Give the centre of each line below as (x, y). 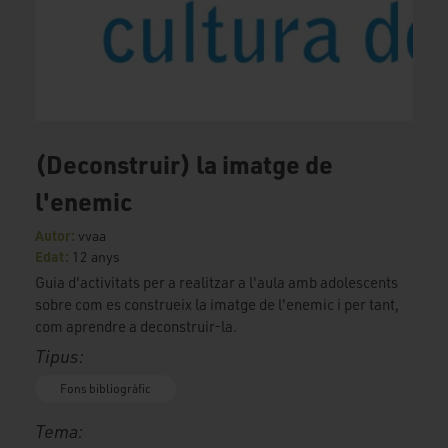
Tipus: (59, 356)
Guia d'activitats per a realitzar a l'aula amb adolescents (216, 283)
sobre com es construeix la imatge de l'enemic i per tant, (217, 305)
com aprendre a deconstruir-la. (137, 327)
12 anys (96, 257)
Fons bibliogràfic (105, 389)
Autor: (56, 235)
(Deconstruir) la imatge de (184, 164)
